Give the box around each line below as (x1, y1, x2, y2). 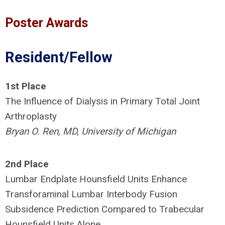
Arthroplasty (5, 110, 57, 122)
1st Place (5, 80, 46, 92)
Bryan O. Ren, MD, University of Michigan (5, 126, 176, 137)
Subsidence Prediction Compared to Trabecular (5, 203, 204, 215)
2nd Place (5, 158, 49, 170)
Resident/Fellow (5, 49, 113, 66)
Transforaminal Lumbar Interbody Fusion (5, 188, 177, 200)
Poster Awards (5, 16, 88, 30)
